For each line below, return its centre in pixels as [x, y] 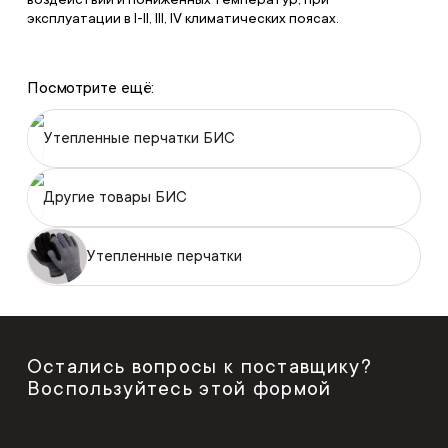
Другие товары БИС [115, 197]
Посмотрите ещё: [90, 87]
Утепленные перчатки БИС [139, 138]
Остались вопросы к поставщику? [199, 366]
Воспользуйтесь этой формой [179, 388]
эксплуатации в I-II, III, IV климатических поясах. [182, 17]
